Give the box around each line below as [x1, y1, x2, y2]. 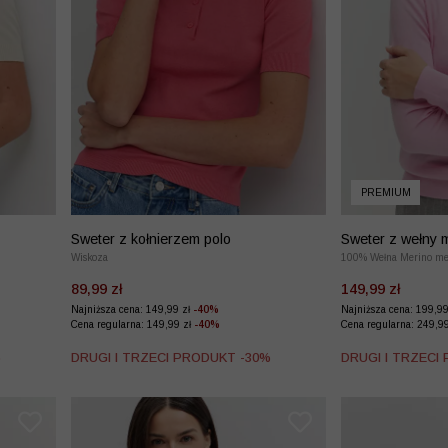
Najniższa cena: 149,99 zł [71, 304, 193, 316]
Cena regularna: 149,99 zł [71, 319, 194, 331]
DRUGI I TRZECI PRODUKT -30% [71, 350, 271, 366]
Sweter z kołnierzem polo [71, 231, 231, 248]
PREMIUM [360, 187, 411, 198]
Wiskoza [71, 252, 108, 264]
